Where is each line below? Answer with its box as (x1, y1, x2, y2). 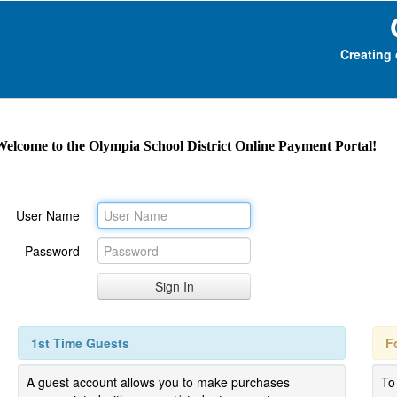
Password (25, 242, 80, 260)
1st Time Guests (31, 334, 129, 352)
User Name (16, 206, 80, 224)
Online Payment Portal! (231, 138, 377, 153)
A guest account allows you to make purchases (27, 373, 290, 391)
